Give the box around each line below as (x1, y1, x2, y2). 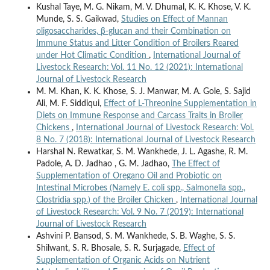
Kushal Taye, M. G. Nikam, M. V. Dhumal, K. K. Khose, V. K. (36, 2, 251, 11)
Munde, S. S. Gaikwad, (36, 14, 121, 24)
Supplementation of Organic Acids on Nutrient (36, 256, 210, 265)
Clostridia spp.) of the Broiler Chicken (36, 195, 176, 204)
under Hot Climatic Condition (36, 51, 149, 60)
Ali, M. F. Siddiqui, (36, 99, 104, 108)
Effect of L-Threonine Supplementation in (103, 99, 257, 108)
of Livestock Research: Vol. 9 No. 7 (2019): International (36, 207, 243, 216)
